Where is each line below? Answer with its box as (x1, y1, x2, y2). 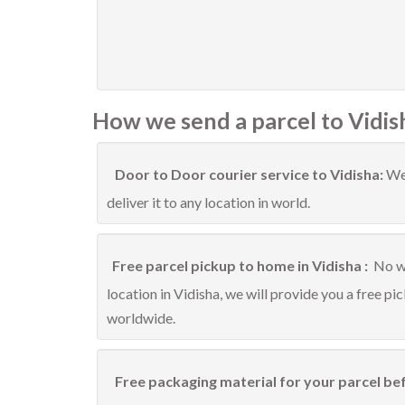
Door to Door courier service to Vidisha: (112, 165, 386, 183)
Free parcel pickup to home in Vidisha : (109, 257, 373, 274)
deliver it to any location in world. (107, 193, 310, 211)
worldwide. (107, 309, 175, 326)
